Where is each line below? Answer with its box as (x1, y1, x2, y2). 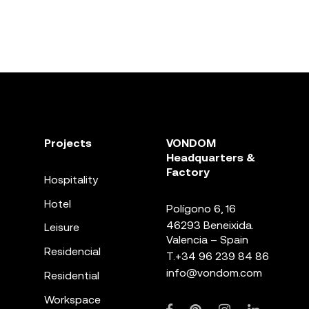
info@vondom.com (166, 267, 262, 279)
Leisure (43, 221, 79, 234)
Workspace (43, 293, 101, 306)
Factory (166, 165, 210, 178)
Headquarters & (166, 150, 255, 163)
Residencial (43, 246, 101, 258)
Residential (43, 269, 99, 281)
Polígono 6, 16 (166, 202, 236, 215)
